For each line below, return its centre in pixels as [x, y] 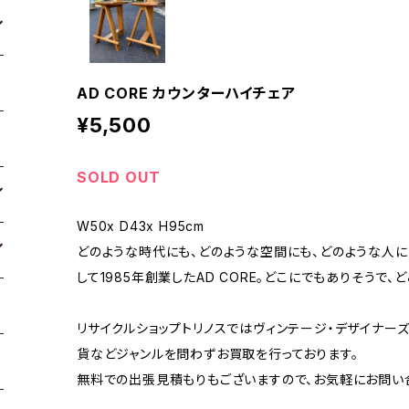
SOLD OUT [119, 177]
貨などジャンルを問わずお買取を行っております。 [218, 353]
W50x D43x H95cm [141, 225]
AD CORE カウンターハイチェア [186, 93]
